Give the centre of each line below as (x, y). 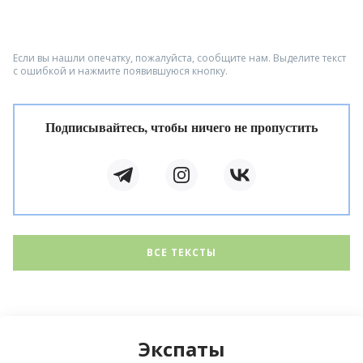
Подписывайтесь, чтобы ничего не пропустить (181, 126)
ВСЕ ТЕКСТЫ (181, 252)
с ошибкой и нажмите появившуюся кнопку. (120, 70)
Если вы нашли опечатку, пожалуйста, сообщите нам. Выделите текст (179, 58)
